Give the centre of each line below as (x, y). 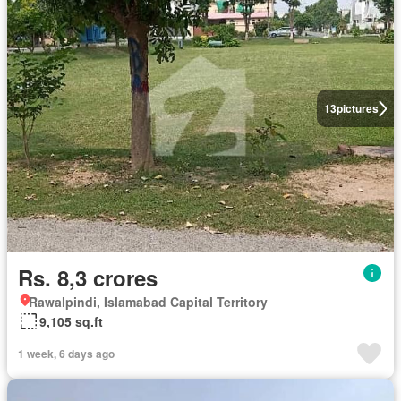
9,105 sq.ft (71, 322)
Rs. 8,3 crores (88, 278)
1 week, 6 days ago (66, 354)
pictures (357, 109)
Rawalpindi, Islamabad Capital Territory (148, 302)
